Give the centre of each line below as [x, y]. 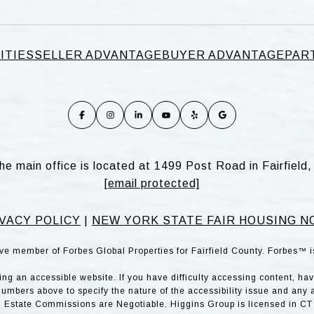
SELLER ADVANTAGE [98, 55]
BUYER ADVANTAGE [223, 55]
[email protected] [152, 184]
